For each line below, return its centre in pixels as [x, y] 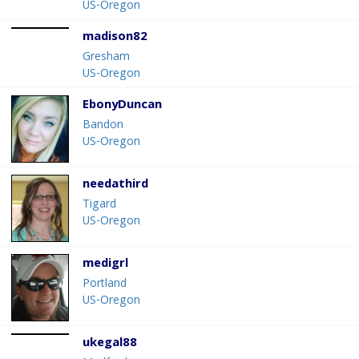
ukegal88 [110, 344]
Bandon [103, 126]
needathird [115, 186]
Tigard [99, 206]
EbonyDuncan [122, 106]
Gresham [106, 58]
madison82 [115, 38]
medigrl [105, 265]
